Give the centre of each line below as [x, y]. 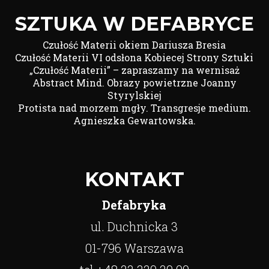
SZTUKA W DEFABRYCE [134, 24]
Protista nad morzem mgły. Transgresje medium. [134, 108]
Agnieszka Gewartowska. [134, 120]
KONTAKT [134, 179]
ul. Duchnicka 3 [134, 226]
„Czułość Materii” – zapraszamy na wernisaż [134, 70]
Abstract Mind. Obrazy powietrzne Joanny [134, 83]
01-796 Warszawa [134, 248]
